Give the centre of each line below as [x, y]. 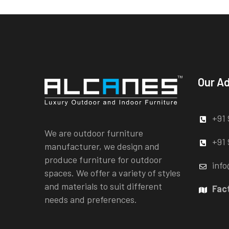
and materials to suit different [103, 186]
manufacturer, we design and [102, 146]
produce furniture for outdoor [103, 160]
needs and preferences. [91, 200]
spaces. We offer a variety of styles [112, 173]
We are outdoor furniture [94, 133]
